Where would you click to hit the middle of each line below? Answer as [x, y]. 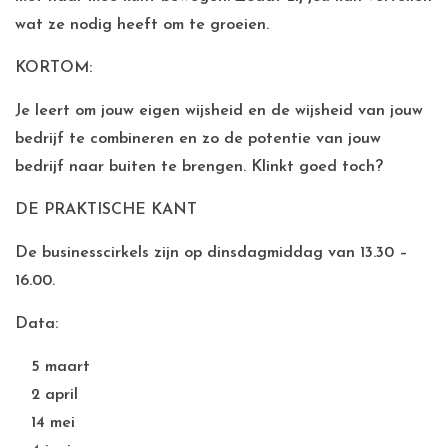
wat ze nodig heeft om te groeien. [142, 25]
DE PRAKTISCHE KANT [106, 210]
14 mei [53, 423]
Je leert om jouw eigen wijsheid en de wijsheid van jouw [219, 111]
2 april [54, 395]
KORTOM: [53, 68]
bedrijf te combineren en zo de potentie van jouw [198, 139]
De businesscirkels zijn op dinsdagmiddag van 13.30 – [211, 253]
